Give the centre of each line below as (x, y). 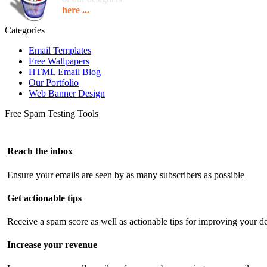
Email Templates (60, 50)
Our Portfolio (54, 83)
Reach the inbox (40, 151)
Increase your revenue (52, 245)
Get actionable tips (44, 198)
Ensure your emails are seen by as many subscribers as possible (126, 175)
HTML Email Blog (65, 72)
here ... (76, 10)
